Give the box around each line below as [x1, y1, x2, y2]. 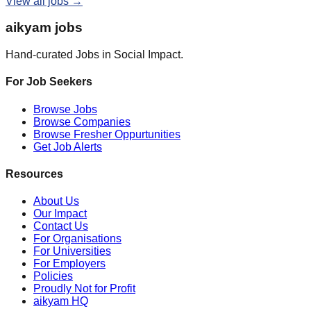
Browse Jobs [33, 103, 97, 115]
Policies [33, 270, 73, 283]
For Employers [33, 258, 106, 270]
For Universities [33, 245, 111, 258]
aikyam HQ [33, 295, 88, 308]
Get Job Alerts [33, 140, 102, 153]
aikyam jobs [6, 20, 83, 35]
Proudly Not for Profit [33, 283, 135, 295]
